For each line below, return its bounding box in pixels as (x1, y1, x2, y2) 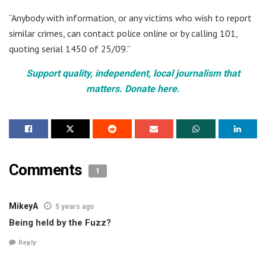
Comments (9, 161, 86, 179)
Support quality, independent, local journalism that (26, 68, 240, 80)
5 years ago (55, 202, 94, 211)
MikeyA (9, 201, 38, 211)
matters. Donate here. (86, 83, 180, 95)
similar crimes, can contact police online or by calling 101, (9, 27, 237, 40)
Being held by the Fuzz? (9, 217, 111, 229)
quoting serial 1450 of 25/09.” (9, 43, 131, 55)
